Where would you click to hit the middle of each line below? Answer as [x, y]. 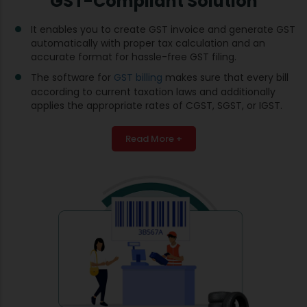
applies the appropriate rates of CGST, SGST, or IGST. [157, 106]
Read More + [153, 139]
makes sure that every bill [225, 78]
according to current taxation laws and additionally [153, 92]
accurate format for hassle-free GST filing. [134, 57]
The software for [72, 78]
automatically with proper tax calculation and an [148, 44]
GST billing [138, 78]
